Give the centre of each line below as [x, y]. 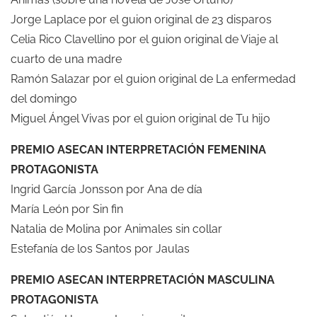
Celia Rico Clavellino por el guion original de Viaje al [144, 39]
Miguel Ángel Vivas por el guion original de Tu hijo [140, 118]
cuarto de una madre [66, 59]
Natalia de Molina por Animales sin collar [116, 229]
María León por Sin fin [67, 209]
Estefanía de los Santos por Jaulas [100, 248]
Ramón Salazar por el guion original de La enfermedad [153, 79]
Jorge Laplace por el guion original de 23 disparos [141, 19]
